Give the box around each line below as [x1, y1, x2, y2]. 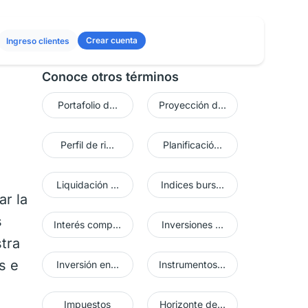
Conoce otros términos [42, 69, 179, 84]
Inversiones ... [161, 219, 223, 230]
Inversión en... [56, 258, 119, 270]
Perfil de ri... [60, 139, 115, 151]
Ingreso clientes [6, 36, 69, 46]
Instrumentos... [159, 258, 226, 270]
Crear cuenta [86, 35, 137, 45]
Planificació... [162, 139, 222, 151]
